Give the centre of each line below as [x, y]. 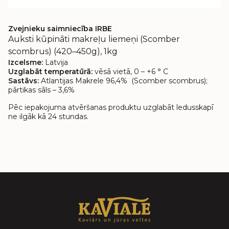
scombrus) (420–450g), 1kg [63, 51]
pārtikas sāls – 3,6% [41, 90]
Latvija [56, 62]
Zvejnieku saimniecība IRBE [60, 29]
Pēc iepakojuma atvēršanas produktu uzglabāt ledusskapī [111, 107]
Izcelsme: [27, 62]
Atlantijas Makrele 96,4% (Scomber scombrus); [124, 81]
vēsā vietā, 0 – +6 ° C [131, 72]
